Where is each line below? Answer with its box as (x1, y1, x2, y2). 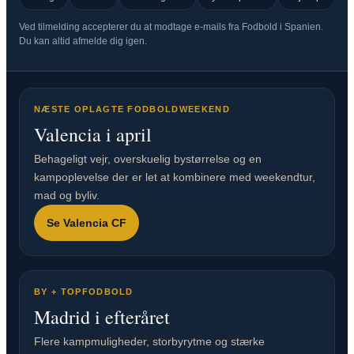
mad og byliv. (34, 189, 100, 202)
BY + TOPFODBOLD (34, 287, 134, 297)
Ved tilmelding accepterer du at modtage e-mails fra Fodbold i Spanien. (19, 21, 323, 33)
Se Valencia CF (47, 217, 126, 230)
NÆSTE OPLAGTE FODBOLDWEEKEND (34, 104, 230, 115)
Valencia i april (34, 122, 152, 148)
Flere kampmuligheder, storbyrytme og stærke (34, 335, 265, 348)
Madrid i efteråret (34, 304, 170, 330)
